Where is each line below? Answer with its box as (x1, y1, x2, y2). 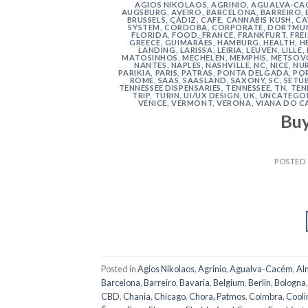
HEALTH (263, 37, 296, 47)
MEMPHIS (229, 52, 267, 62)
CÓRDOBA (164, 22, 208, 32)
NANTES (134, 60, 167, 69)
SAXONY (230, 75, 265, 85)
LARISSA (179, 45, 213, 54)
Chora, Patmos (189, 290, 245, 302)
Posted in (101, 263, 137, 274)
